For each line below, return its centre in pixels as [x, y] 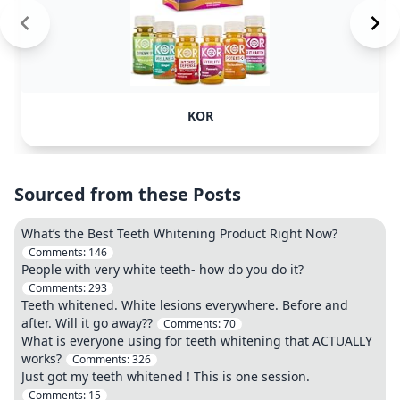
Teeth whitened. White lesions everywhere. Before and [185, 305]
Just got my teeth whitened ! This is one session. [166, 376]
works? [43, 358]
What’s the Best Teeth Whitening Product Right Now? [179, 233]
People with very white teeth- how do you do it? [162, 269]
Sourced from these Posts [128, 194]
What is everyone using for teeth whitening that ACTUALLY [197, 341]
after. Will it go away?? [87, 323]
